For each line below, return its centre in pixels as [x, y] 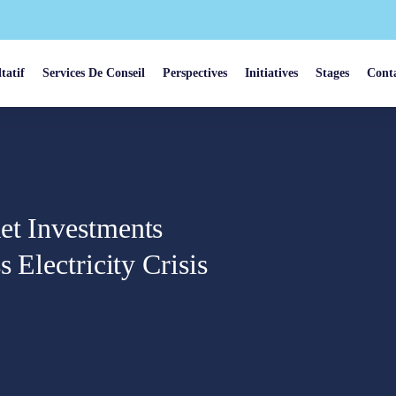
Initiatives [272, 73]
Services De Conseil [94, 73]
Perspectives [195, 73]
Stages [333, 73]
